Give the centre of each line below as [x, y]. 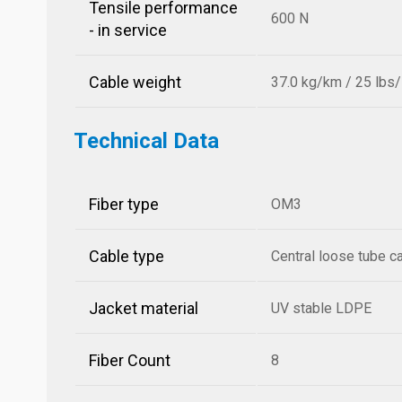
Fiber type [124, 204]
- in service [128, 30]
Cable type [127, 256]
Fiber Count [130, 360]
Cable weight [135, 82]
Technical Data [146, 141]
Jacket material [144, 308]
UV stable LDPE [321, 308]
